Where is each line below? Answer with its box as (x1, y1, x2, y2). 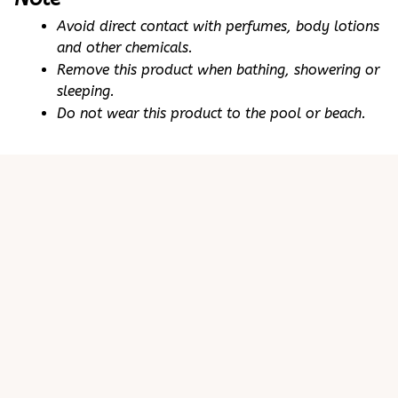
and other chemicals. (57, 38, 193, 56)
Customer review (89, 185, 309, 219)
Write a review (154, 338, 237, 354)
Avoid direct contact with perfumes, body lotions (57, 17, 379, 35)
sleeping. (57, 82, 115, 99)
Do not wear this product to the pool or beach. (57, 104, 366, 122)
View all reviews (148, 380, 243, 396)
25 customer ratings (73, 293, 187, 309)
